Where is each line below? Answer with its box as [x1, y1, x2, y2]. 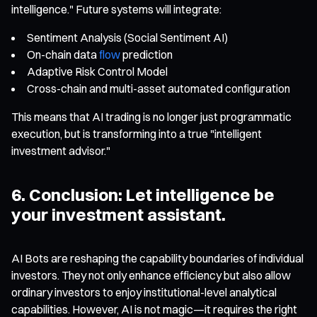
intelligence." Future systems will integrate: [11, 1, 221, 16]
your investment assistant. [11, 203, 226, 225]
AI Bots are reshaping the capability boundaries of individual [11, 250, 304, 265]
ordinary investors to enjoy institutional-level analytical [11, 284, 277, 299]
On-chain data [27, 47, 99, 62]
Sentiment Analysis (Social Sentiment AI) [27, 30, 228, 45]
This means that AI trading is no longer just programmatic [11, 109, 292, 124]
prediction [120, 47, 173, 62]
